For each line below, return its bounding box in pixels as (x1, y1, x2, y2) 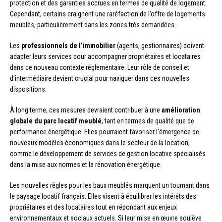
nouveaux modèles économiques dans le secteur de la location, (10, 138, 190, 147)
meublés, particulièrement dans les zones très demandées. (10, 20, 176, 29)
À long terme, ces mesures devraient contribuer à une (10, 106, 162, 114)
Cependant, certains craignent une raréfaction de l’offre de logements (10, 9, 205, 18)
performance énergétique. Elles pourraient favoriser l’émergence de (10, 127, 199, 136)
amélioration (162, 106, 200, 114)
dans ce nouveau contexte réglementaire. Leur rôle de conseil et (10, 63, 189, 71)
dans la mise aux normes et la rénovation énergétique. (10, 160, 162, 168)
